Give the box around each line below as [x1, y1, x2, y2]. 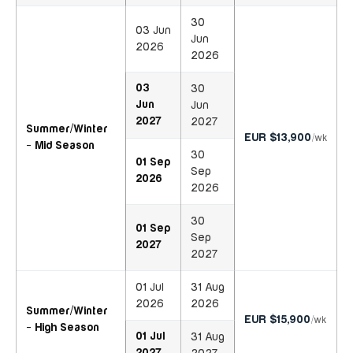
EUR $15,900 [244, 314, 310, 327]
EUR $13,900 [244, 132, 311, 145]
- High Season [26, 321, 99, 335]
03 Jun [136, 24, 171, 37]
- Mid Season [26, 139, 95, 153]
